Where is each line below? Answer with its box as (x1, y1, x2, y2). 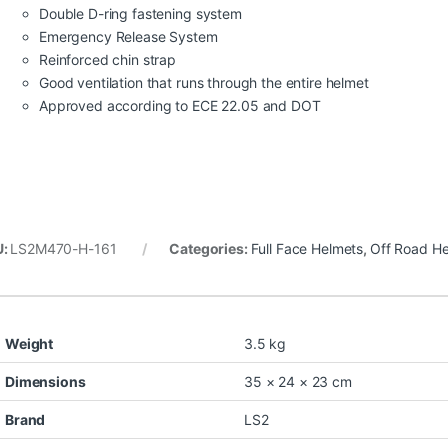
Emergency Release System (39, 27, 218, 45)
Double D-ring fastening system (39, 4, 242, 22)
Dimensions (5, 372, 86, 390)
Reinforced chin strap (39, 50, 177, 68)
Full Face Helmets (250, 239, 364, 257)
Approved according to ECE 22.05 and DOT (39, 96, 321, 114)
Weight (5, 334, 54, 352)
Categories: (169, 239, 251, 257)
